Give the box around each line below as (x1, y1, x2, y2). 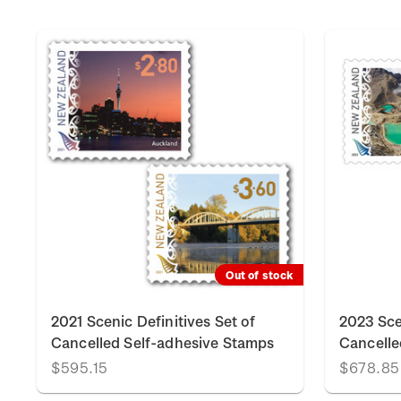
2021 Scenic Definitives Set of (51, 312, 256, 329)
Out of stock (226, 269, 293, 281)
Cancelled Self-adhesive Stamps (51, 334, 275, 351)
